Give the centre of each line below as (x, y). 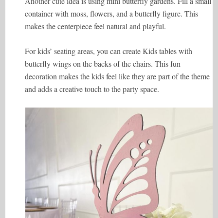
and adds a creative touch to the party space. (92, 89)
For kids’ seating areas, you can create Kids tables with (109, 51)
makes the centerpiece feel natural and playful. (96, 26)
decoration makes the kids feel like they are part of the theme (118, 76)
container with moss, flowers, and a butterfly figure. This (112, 13)
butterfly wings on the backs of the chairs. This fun (103, 64)
